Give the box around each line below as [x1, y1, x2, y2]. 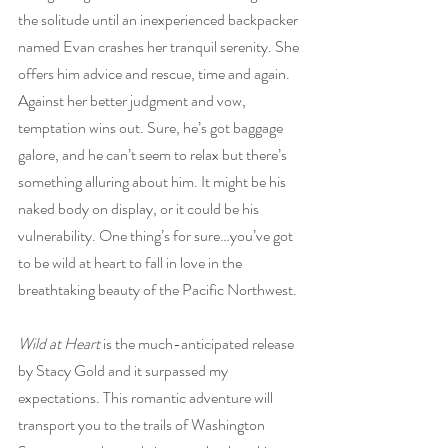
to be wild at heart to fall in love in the [18, 251, 245, 274]
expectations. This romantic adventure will [18, 386, 276, 409]
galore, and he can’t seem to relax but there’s [18, 143, 290, 166]
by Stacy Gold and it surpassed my [18, 359, 231, 382]
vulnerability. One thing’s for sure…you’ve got [18, 224, 296, 247]
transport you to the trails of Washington [18, 413, 268, 436]
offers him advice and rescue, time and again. [18, 62, 293, 85]
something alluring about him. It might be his [18, 170, 289, 193]
